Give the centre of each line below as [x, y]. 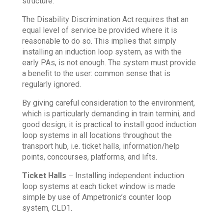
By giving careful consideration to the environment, [108, 103]
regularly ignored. [51, 84]
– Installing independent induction [126, 176]
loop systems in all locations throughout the [97, 136]
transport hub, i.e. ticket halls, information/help [101, 146]
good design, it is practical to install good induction [109, 125]
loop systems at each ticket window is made [98, 187]
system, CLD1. [47, 208]
